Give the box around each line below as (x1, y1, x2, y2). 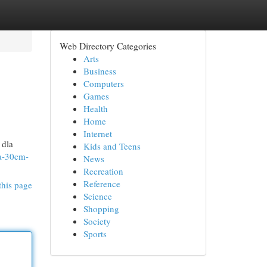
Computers (83, 77, 124, 89)
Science (83, 190, 112, 202)
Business (83, 65, 116, 77)
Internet (83, 128, 112, 139)
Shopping (83, 203, 119, 215)
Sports (83, 228, 107, 240)
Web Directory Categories (59, 39, 156, 52)
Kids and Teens (83, 140, 141, 152)
